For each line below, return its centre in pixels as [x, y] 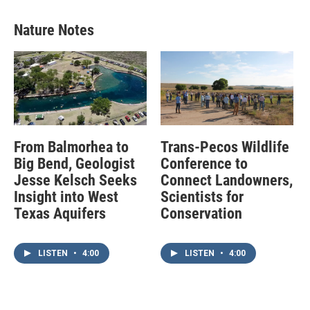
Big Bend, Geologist [74, 163]
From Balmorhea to [71, 147]
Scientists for [202, 197]
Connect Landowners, [226, 180]
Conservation [201, 213]
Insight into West [66, 197]
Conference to [204, 163]
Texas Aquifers [60, 213]
